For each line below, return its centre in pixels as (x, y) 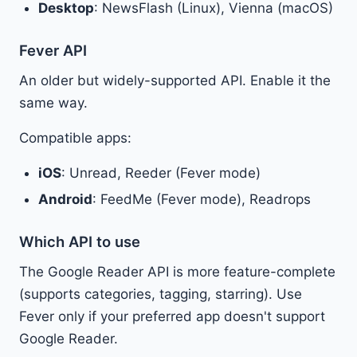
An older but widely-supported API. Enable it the (175, 80)
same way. (53, 102)
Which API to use (80, 242)
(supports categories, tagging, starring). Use (161, 294)
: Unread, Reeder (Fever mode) (161, 173)
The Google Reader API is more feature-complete (177, 272)
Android (65, 200)
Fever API (53, 50)
